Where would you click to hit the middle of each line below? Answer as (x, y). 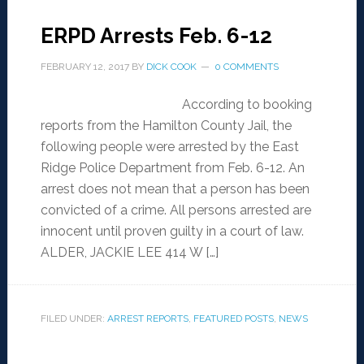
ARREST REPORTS (147, 319)
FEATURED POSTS (233, 319)
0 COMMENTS (246, 67)
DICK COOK (171, 67)
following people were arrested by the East (169, 147)
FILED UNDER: (74, 319)
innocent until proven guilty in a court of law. (172, 232)
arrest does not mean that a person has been (175, 189)
